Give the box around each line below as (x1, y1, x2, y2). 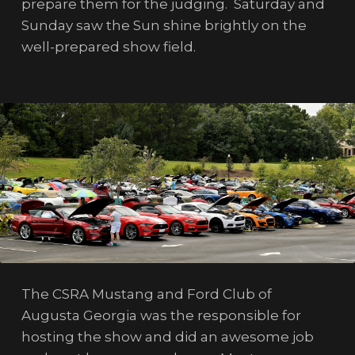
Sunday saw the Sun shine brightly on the (21, 17, 307, 33)
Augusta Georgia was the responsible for (21, 307, 301, 324)
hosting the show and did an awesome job (21, 329, 314, 345)
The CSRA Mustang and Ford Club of (21, 286, 272, 303)
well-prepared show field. (21, 38, 202, 55)
